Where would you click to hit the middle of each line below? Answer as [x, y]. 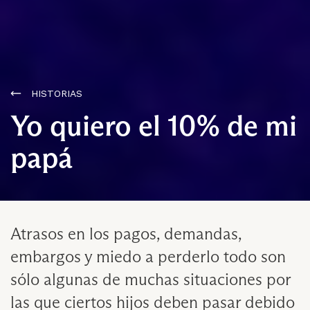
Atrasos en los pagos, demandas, [126, 234]
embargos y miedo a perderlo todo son [148, 257]
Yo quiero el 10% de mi [154, 126]
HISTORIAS [57, 94]
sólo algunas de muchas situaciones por [151, 280]
